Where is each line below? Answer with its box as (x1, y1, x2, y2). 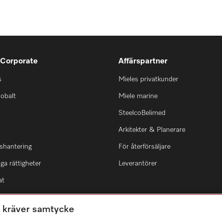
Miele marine (118, 93, 158, 100)
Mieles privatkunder (118, 76, 178, 83)
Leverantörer (118, 160, 157, 167)
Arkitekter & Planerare (118, 126, 185, 133)
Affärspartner (118, 57, 167, 65)
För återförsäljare (118, 143, 170, 150)
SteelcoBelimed (118, 110, 166, 116)
